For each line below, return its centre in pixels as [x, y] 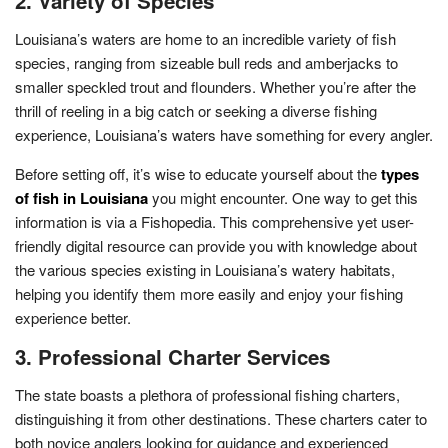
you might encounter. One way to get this [283, 197]
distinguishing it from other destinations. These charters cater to [221, 418]
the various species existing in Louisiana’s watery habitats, [205, 269]
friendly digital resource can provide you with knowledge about [216, 245]
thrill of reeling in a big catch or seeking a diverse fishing [196, 110]
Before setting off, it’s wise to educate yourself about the [198, 173]
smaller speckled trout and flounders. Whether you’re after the [215, 86]
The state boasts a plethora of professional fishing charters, [207, 394]
